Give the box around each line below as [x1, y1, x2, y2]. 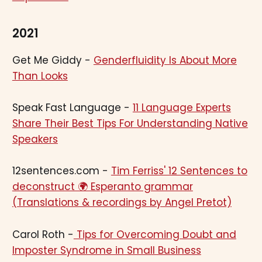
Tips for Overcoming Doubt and [73, 227, 236, 242]
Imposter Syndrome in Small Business [12, 243, 201, 257]
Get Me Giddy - [12, 53, 94, 68]
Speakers [12, 132, 58, 147]
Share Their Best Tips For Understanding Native [12, 116, 248, 131]
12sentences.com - [12, 164, 111, 178]
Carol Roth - [12, 227, 74, 242]
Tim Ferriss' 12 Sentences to [111, 164, 247, 178]
